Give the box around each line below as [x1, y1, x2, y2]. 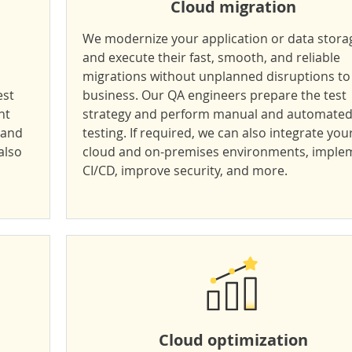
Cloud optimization [158, 329, 308, 350]
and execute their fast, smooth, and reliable [82, 49, 340, 66]
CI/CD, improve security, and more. [82, 162, 288, 179]
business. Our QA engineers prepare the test [82, 86, 346, 104]
